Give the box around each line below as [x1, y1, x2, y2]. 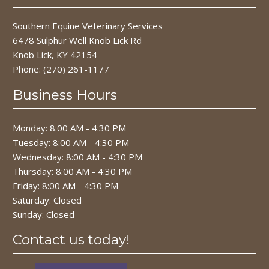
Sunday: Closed [13, 208, 75, 220]
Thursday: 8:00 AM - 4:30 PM [13, 165, 133, 177]
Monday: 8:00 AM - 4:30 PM [13, 121, 127, 134]
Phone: [13, 63, 44, 76]
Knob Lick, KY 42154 [13, 49, 98, 61]
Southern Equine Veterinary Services [13, 20, 163, 32]
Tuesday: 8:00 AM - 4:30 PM [13, 136, 130, 148]
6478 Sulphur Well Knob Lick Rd [13, 34, 142, 47]
